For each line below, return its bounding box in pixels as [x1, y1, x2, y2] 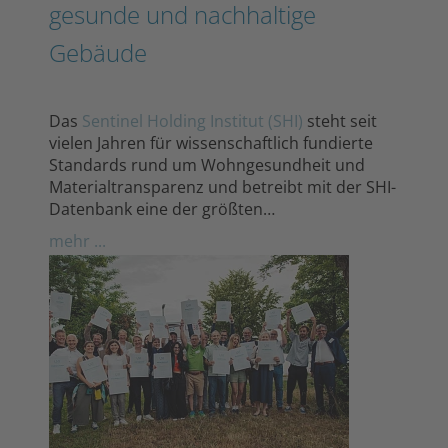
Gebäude [49, 35, 147, 69]
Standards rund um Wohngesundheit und [49, 153, 365, 176]
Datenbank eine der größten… [49, 197, 275, 220]
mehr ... [49, 229, 106, 252]
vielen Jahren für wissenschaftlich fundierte [49, 131, 373, 154]
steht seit [303, 109, 377, 132]
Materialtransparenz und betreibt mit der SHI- [49, 175, 396, 198]
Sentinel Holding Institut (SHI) [82, 109, 303, 132]
